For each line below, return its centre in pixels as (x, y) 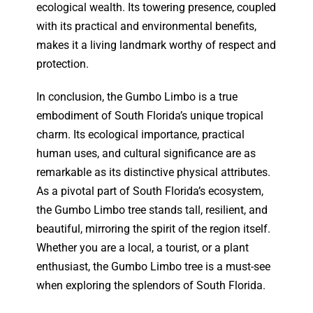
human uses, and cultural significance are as (146, 154)
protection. (63, 64)
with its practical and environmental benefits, (147, 27)
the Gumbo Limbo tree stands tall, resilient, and (152, 210)
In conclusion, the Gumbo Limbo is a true (137, 97)
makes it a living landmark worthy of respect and (156, 45)
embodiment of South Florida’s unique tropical (150, 116)
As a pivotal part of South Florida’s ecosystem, (150, 191)
